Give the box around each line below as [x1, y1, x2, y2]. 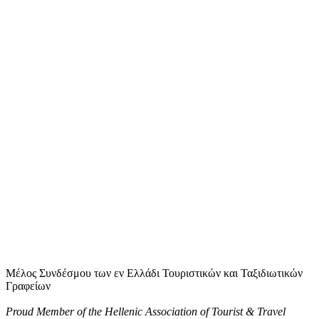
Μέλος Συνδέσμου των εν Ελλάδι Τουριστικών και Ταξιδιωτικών [6, 267, 303, 279]
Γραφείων [6, 280, 51, 292]
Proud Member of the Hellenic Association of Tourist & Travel [6, 305, 286, 318]
